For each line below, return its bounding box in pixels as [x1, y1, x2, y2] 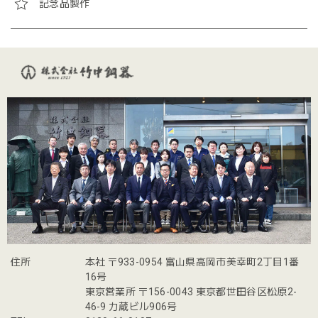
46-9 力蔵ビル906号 [84, 301, 177, 313]
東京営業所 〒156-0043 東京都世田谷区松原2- [84, 286, 297, 298]
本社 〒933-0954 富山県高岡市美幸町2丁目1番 [84, 256, 300, 268]
